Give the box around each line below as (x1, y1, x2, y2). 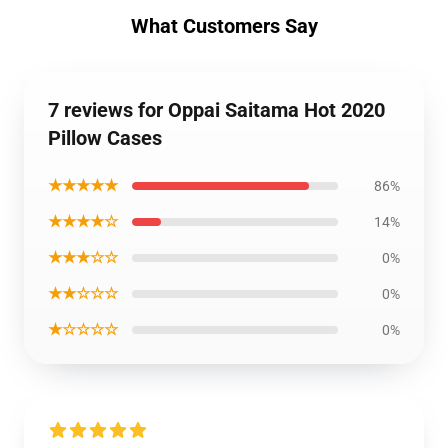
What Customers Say (130, 14, 318, 38)
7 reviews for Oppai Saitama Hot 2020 (48, 98, 385, 122)
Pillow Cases (48, 126, 162, 150)
